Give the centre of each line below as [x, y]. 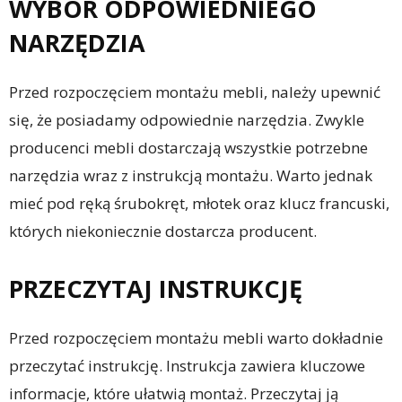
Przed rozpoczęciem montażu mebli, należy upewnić [195, 92]
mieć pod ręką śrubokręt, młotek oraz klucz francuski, [199, 204]
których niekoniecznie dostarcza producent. [163, 232]
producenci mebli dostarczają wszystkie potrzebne [188, 148]
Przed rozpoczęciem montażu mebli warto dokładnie [196, 338]
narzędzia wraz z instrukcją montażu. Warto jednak [191, 176]
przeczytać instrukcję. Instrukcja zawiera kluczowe [187, 366]
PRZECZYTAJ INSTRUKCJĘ [156, 289]
